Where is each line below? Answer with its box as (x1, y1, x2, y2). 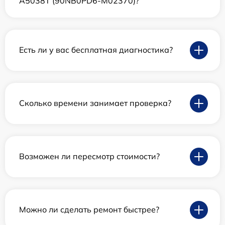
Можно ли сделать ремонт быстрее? (19, 204, 159, 215)
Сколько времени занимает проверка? (19, 98, 171, 108)
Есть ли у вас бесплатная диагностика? (19, 45, 173, 55)
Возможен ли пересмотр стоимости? (19, 151, 160, 162)
